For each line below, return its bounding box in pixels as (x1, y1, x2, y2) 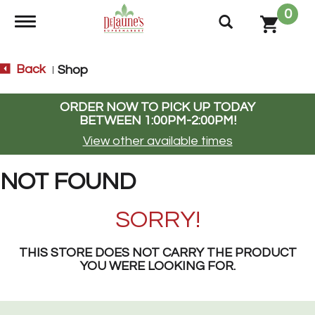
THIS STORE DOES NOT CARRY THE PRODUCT (18, 246, 297, 259)
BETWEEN (79, 114, 144, 127)
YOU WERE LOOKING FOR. (79, 259, 236, 273)
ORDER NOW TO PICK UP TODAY (60, 101, 255, 114)
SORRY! (115, 207, 200, 232)
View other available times (82, 134, 233, 148)
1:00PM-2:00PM (143, 114, 233, 127)
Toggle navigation (25, 15, 128, 29)
